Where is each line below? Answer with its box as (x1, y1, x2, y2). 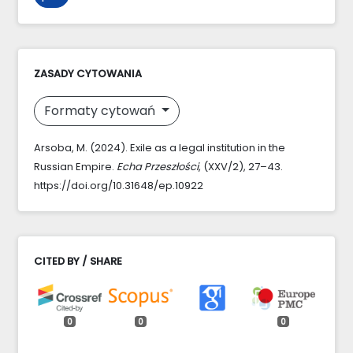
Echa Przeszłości (117, 158, 199, 174)
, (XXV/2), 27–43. (199, 158, 283, 174)
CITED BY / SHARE (34, 253, 122, 269)
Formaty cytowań (44, 101, 158, 120)
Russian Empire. (34, 158, 117, 174)
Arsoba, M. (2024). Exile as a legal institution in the (34, 139, 285, 155)
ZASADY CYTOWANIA (34, 65, 142, 81)
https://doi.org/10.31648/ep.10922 (34, 177, 203, 193)
